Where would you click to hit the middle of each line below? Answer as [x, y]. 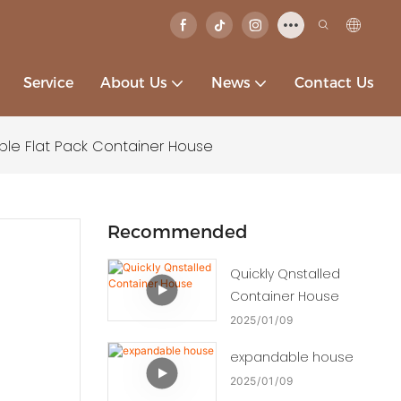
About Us [134, 83]
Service [48, 83]
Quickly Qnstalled [285, 274]
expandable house [291, 358]
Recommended [177, 232]
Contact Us [334, 83]
